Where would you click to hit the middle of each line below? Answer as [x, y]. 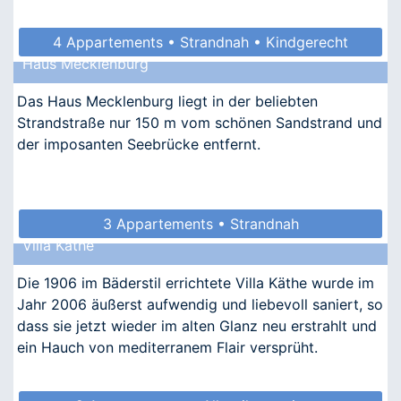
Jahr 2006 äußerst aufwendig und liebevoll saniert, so [200, 304]
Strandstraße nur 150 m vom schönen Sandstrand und [200, 122]
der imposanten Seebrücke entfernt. [139, 144]
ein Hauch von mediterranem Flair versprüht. [167, 347]
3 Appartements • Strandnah [200, 223]
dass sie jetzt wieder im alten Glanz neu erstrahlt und [197, 325]
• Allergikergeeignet [200, 70]
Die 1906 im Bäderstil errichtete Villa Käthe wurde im [196, 282]
